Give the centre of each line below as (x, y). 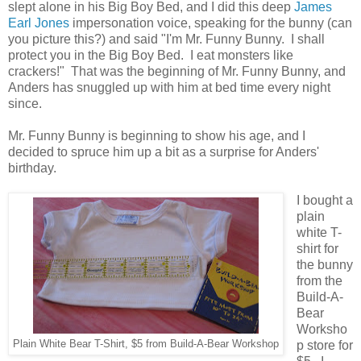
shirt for (317, 249)
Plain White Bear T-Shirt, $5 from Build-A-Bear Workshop (146, 344)
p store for (324, 346)
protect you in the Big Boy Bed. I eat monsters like (151, 56)
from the (319, 281)
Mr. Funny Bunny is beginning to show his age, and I (157, 136)
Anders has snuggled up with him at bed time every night (169, 88)
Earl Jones (39, 23)
